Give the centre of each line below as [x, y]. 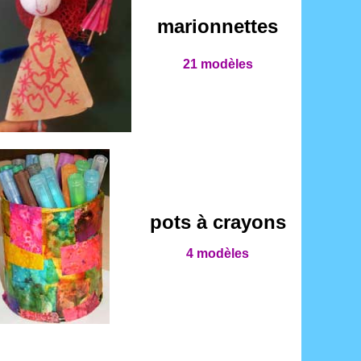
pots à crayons [218, 222]
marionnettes [218, 26]
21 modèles [218, 64]
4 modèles [218, 253]
